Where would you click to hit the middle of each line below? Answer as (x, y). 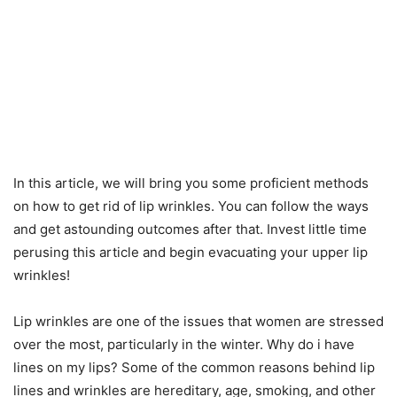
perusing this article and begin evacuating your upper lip (191, 252)
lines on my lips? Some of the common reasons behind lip (194, 367)
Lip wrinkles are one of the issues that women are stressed (198, 321)
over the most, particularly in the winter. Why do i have (184, 344)
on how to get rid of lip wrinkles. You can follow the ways (191, 206)
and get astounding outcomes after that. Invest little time (190, 229)
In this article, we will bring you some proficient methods (191, 183)
